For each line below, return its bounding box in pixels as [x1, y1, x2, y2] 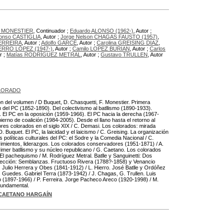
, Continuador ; [33, 28, 70, 34]
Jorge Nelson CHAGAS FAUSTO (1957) [60, 34, 158, 40]
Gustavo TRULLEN [101, 52, 148, 57]
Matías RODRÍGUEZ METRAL [6, 52, 81, 57]
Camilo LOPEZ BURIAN [72, 46, 130, 52]
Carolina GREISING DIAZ [97, 40, 159, 46]
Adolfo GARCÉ [41, 40, 77, 46]
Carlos [150, 46, 166, 52]
